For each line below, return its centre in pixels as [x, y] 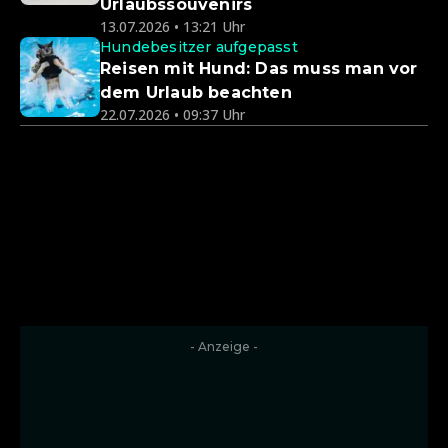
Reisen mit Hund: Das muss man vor [259, 68]
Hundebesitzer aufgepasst [199, 47]
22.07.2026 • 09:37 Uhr [172, 114]
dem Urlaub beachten [196, 92]
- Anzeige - [224, 346]
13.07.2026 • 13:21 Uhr [172, 26]
